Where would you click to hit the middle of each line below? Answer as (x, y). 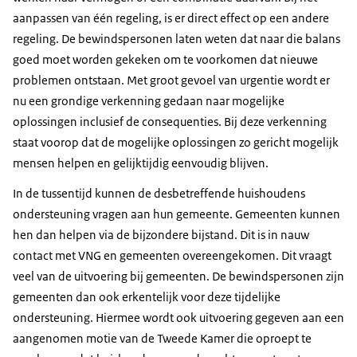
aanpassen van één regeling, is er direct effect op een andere (171, 18)
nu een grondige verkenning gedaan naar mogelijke (149, 101)
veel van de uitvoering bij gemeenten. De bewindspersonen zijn (178, 277)
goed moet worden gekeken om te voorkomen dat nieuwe (165, 60)
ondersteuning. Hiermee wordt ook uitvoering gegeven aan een (178, 318)
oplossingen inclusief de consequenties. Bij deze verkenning (170, 122)
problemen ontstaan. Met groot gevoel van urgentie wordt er (171, 80)
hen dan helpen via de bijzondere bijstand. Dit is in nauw (161, 235)
